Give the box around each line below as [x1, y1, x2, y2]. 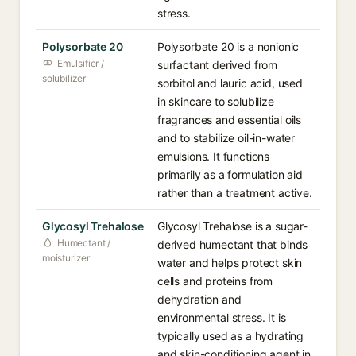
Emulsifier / [57, 57, 104, 69]
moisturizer [42, 252, 91, 264]
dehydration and [157, 292, 242, 306]
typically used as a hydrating [157, 329, 304, 342]
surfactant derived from [157, 58, 278, 72]
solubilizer [42, 72, 87, 84]
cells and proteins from [157, 274, 273, 288]
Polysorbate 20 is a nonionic [157, 40, 300, 53]
